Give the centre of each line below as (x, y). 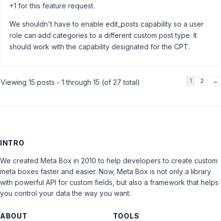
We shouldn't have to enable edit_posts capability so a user (107, 24)
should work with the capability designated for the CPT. (100, 47)
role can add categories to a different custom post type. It (103, 35)
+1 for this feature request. (52, 6)
